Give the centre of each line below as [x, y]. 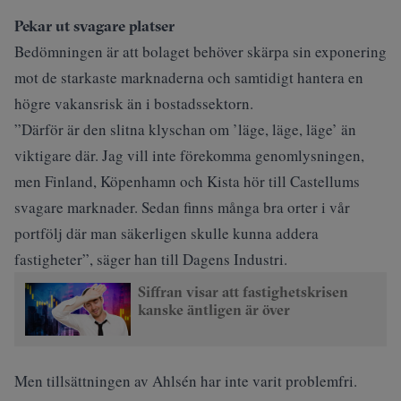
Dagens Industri [233, 259]
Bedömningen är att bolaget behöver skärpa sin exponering [200, 51]
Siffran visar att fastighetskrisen [243, 292]
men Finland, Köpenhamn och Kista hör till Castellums [187, 181]
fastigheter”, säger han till [98, 259]
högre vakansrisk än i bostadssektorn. [134, 103]
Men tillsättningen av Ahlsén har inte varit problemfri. [186, 380]
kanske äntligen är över [213, 310]
